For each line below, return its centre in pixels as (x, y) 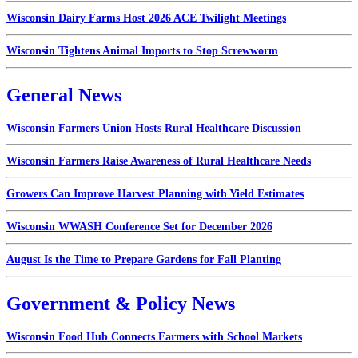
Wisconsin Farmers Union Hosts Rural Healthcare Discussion (154, 128)
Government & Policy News (121, 303)
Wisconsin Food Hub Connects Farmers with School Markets (154, 336)
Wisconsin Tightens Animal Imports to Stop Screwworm (142, 51)
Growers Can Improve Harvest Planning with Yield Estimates (155, 194)
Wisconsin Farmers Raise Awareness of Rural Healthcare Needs (159, 161)
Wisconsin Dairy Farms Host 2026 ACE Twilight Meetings (146, 18)
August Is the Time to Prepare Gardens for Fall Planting (144, 260)
